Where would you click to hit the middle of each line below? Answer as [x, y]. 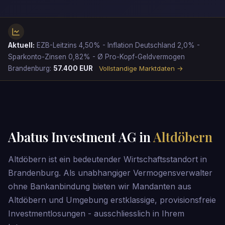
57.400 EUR [73, 69]
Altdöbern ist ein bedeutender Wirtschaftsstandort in [107, 159]
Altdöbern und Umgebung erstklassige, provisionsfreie [112, 200]
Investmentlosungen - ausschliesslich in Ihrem [96, 214]
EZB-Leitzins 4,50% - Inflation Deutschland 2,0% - [117, 45]
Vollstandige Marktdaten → [141, 69]
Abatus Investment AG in [81, 137]
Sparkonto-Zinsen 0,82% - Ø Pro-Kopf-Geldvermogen [96, 57]
